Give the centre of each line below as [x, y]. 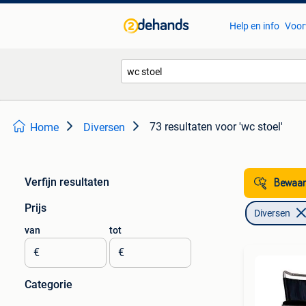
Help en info [254, 26]
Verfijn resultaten [67, 182]
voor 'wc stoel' [249, 127]
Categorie [48, 284]
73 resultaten [181, 127]
